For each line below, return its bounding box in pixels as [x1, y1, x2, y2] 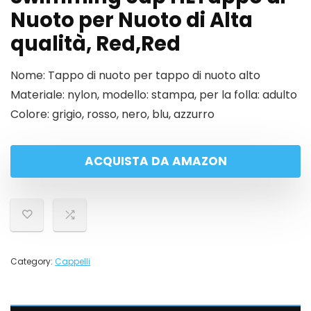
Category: [10, 255, 55, 267]
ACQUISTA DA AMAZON [84, 153, 227, 169]
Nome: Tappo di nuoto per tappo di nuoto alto [10, 67, 260, 83]
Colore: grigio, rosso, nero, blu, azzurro [10, 106, 215, 122]
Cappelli [55, 255, 90, 267]
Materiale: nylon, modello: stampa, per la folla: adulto [10, 87, 297, 103]
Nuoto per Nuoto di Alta [10, 6, 253, 34]
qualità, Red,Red [10, 30, 180, 58]
